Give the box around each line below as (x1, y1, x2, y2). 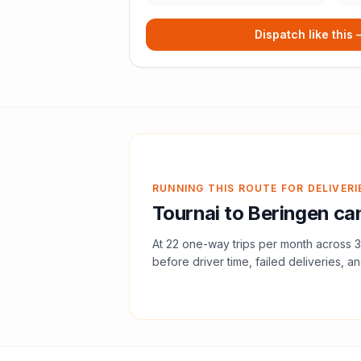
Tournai (152, 201, 220, 225)
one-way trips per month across (179, 237, 355, 251)
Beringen (247, 201, 330, 225)
